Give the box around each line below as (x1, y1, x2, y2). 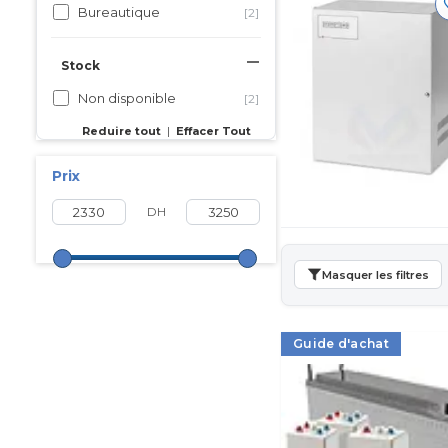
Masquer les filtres (322, 267, 429, 282)
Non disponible (78, 90, 176, 106)
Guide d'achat (293, 335, 389, 351)
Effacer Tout (176, 124, 251, 138)
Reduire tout (82, 124, 161, 138)
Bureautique (78, 4, 160, 20)
